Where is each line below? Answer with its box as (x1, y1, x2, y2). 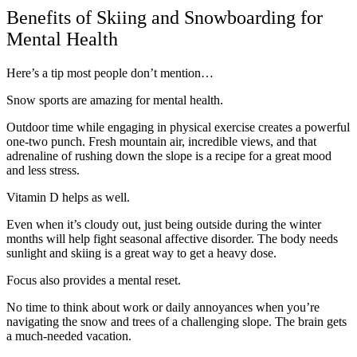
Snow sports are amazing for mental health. (6, 93, 223, 108)
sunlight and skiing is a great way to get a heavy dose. (6, 246, 277, 261)
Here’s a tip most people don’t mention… (6, 66, 214, 80)
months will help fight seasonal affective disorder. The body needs (6, 232, 338, 246)
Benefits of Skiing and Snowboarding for (6, 7, 323, 29)
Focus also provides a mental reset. (6, 273, 181, 288)
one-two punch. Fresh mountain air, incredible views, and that (6, 135, 316, 149)
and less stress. (6, 163, 80, 178)
